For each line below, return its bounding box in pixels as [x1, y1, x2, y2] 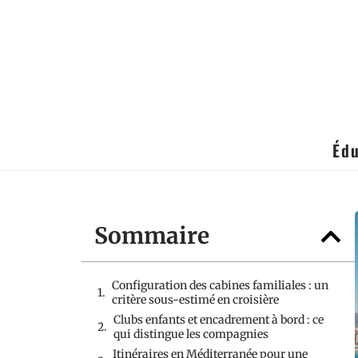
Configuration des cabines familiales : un [112, 278, 328, 292]
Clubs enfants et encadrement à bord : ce [113, 312, 324, 327]
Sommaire [94, 221, 209, 250]
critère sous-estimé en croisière [112, 292, 279, 307]
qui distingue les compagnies [113, 327, 268, 341]
